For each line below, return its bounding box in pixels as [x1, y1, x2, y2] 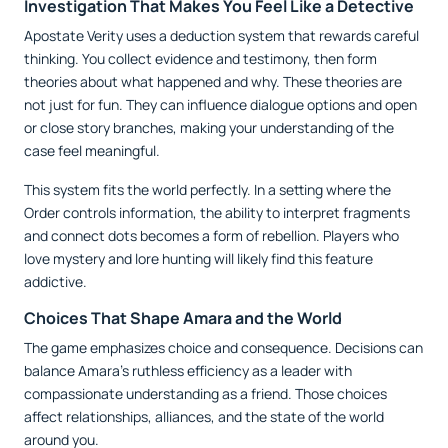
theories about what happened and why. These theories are [24, 71, 402, 91]
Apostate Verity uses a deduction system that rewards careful [24, 25, 419, 45]
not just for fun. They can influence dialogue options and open [24, 94, 417, 114]
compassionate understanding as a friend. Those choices [24, 383, 387, 403]
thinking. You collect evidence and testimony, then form [24, 48, 377, 68]
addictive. [24, 271, 87, 291]
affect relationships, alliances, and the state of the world [24, 406, 384, 426]
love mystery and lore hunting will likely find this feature [24, 248, 373, 268]
